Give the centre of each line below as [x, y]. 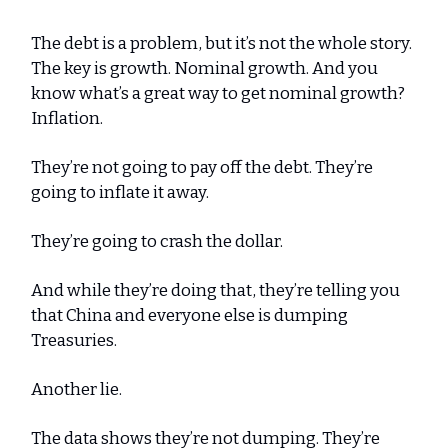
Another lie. [76, 389]
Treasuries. [74, 340]
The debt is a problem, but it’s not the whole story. [221, 43]
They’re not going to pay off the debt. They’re [202, 167]
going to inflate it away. [120, 192]
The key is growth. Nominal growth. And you [204, 68]
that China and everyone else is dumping [189, 315]
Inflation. [67, 118]
